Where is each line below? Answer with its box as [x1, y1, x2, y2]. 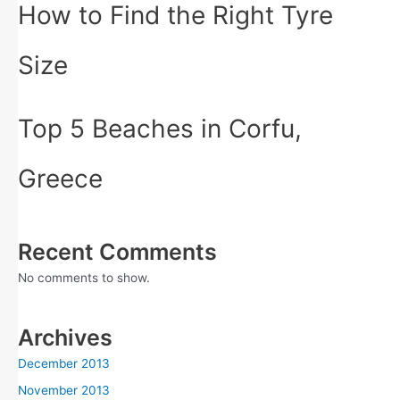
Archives [18, 323, 112, 351]
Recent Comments [18, 237, 217, 265]
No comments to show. [18, 270, 150, 285]
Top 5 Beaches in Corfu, [18, 113, 302, 145]
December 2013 [18, 355, 110, 371]
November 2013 [18, 383, 110, 398]
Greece [18, 163, 103, 195]
